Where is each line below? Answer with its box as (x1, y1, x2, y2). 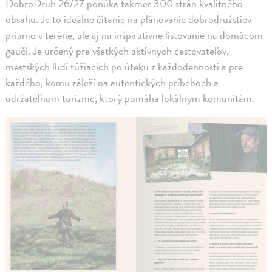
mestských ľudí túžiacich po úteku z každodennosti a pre (5, 58, 243, 75)
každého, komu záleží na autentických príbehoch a (5, 74, 219, 91)
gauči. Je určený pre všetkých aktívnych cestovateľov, (5, 42, 229, 59)
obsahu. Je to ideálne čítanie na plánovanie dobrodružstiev (5, 11, 252, 28)
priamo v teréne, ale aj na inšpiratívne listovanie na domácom (5, 27, 263, 44)
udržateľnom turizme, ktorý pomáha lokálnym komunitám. (5, 90, 255, 107)
